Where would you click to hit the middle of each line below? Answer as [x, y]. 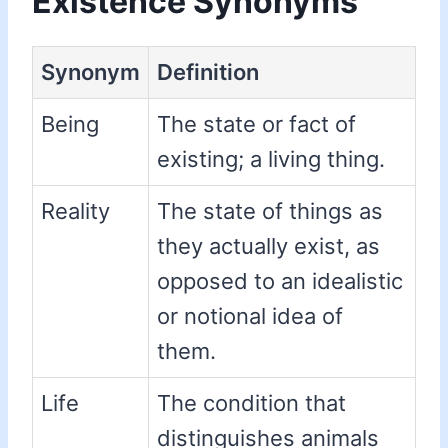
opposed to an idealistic [280, 281]
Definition [208, 72]
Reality [75, 211]
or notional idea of [250, 316]
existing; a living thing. [271, 159]
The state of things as [270, 211]
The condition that [251, 403]
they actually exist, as [268, 246]
